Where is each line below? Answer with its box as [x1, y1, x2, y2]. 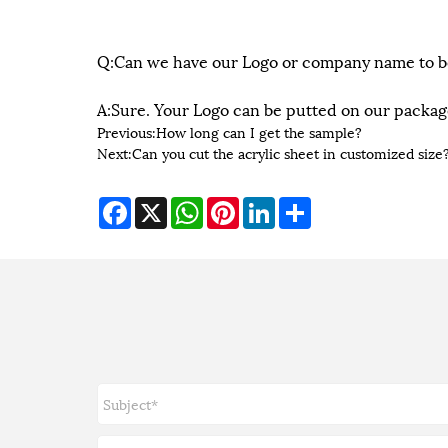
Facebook [131, 194, 193, 216]
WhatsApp [203, 194, 268, 216]
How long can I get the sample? [156, 120, 362, 142]
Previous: [97, 120, 156, 142]
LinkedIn [275, 194, 334, 216]
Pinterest [239, 194, 298, 216]
